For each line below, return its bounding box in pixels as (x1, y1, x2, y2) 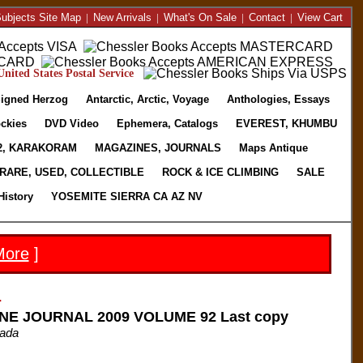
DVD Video (44, 117, 99, 130)
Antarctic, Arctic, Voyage (86, 93, 209, 105)
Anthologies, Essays (227, 93, 330, 105)
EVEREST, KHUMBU (235, 117, 337, 130)
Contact (248, 11, 285, 23)
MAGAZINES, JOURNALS (94, 142, 221, 154)
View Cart (297, 11, 343, 23)
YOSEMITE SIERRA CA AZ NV (51, 190, 203, 203)
